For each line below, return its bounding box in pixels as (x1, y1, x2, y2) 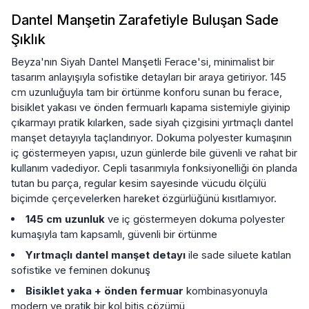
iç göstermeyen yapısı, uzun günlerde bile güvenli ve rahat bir (11, 146, 297, 159)
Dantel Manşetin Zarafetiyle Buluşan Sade (11, 11, 279, 28)
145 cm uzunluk (26, 212, 105, 226)
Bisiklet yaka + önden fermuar (26, 283, 183, 297)
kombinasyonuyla (183, 283, 268, 297)
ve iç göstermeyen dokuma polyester (105, 212, 285, 226)
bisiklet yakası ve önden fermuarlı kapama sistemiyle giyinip (11, 100, 290, 114)
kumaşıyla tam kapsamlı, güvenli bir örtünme (11, 227, 217, 241)
